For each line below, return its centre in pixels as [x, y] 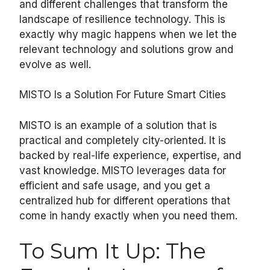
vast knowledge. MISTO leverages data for [123, 170]
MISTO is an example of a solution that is [118, 125]
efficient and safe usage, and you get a [115, 185]
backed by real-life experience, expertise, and [130, 155]
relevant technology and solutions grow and [126, 49]
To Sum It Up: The [113, 251]
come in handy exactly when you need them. [128, 215]
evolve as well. [55, 64]
